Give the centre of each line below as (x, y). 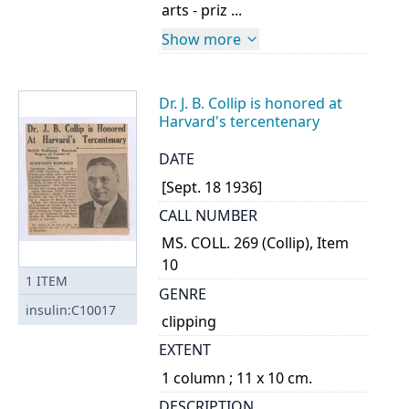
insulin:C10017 (71, 309)
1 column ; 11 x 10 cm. (237, 378)
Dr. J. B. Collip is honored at (251, 103)
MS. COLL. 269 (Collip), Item (256, 243)
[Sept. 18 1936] (212, 187)
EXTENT (185, 350)
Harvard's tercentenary (239, 121)
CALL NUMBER (208, 215)
